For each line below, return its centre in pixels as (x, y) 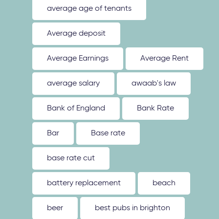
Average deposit (77, 34)
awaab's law (154, 84)
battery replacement (84, 183)
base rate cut (71, 158)
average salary (74, 84)
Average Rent (165, 59)
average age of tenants (89, 9)
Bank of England (76, 109)
